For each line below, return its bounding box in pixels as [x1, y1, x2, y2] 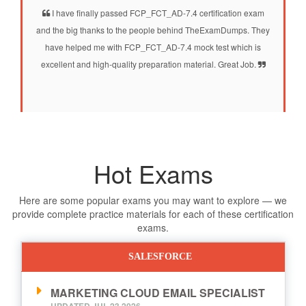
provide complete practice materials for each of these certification [12, 206, 294, 221]
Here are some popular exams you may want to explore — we [19, 193, 287, 207]
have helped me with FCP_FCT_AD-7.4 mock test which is [45, 40, 261, 53]
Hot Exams [93, 155, 213, 191]
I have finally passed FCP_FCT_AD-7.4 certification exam [49, 6, 264, 18]
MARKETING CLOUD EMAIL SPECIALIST [51, 284, 265, 301]
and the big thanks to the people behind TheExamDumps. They [36, 23, 270, 36]
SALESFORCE [128, 251, 192, 262]
